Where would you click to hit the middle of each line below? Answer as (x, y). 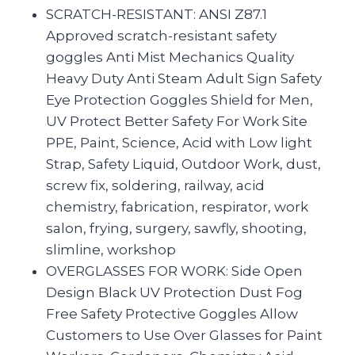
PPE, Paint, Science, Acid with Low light (179, 142)
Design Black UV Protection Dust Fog (174, 292)
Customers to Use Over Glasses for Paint (184, 335)
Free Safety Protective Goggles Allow (172, 313)
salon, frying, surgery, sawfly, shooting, (176, 228)
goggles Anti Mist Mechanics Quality (170, 57)
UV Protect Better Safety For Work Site (177, 121)
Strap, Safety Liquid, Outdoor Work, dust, (183, 164)
